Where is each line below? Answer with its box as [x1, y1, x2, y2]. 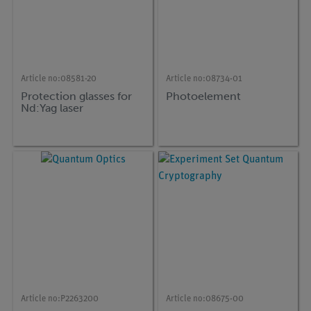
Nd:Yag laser [21, 101, 84, 115]
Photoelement [166, 89, 242, 103]
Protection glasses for [21, 89, 133, 103]
